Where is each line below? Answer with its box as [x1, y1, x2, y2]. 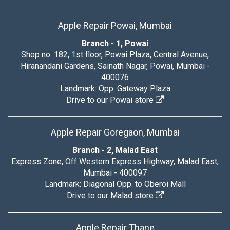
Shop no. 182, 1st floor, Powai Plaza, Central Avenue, [21, 50, 209, 60]
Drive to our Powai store [66, 95, 156, 105]
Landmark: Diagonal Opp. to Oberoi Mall [44, 179, 186, 189]
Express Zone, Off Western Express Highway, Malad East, [11, 157, 219, 166]
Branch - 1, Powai [82, 39, 148, 48]
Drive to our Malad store [66, 190, 156, 200]
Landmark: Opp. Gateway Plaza [60, 84, 170, 93]
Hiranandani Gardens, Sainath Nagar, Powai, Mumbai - [20, 61, 210, 71]
